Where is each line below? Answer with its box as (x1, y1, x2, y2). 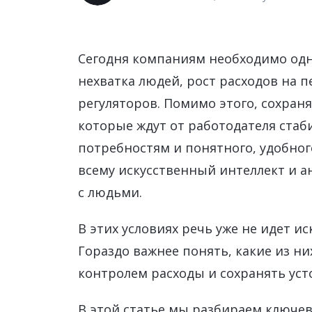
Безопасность (106, 81, 173, 95)
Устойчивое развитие (106, 54, 210, 67)
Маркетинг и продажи (106, 26, 210, 39)
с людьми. (78, 184, 142, 201)
